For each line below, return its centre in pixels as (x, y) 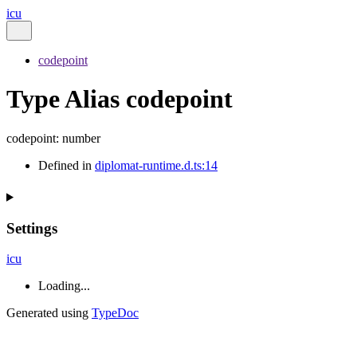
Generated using (49, 313)
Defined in (67, 165)
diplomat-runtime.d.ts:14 (156, 165)
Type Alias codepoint (120, 99)
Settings (32, 228)
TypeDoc (115, 313)
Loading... (64, 286)
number (81, 138)
